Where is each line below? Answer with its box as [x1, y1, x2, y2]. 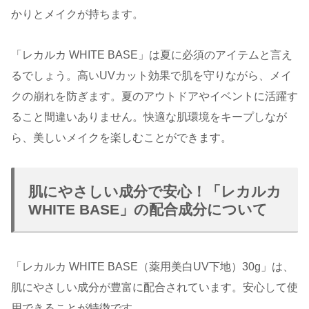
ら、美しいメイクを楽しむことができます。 [11, 131, 232, 143]
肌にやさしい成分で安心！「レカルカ [28, 183, 281, 200]
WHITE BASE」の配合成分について [28, 201, 268, 218]
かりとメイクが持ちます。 [11, 8, 143, 20]
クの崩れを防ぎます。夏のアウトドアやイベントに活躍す [11, 90, 298, 102]
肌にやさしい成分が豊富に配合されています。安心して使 [11, 281, 298, 294]
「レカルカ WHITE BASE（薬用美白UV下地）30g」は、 [11, 261, 294, 273]
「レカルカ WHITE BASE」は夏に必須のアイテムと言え [11, 48, 292, 61]
